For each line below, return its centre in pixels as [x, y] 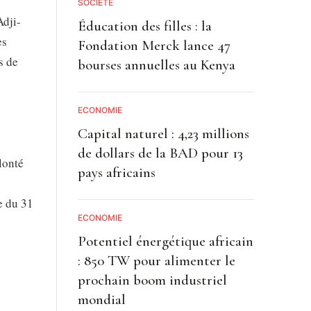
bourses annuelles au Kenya [156, 65]
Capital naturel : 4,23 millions [163, 133]
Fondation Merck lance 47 [154, 45]
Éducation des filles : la [144, 26]
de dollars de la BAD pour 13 [160, 153]
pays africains [116, 172]
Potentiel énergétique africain [165, 241]
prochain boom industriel [152, 280]
